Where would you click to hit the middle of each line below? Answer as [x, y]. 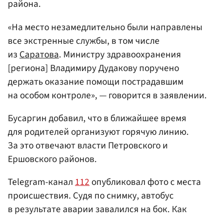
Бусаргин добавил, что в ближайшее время [97, 118]
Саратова [39, 54]
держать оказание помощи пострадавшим [96, 82]
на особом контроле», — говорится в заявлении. [107, 95]
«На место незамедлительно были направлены [105, 27]
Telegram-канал [41, 182]
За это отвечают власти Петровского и [88, 145]
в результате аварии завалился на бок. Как [97, 209]
